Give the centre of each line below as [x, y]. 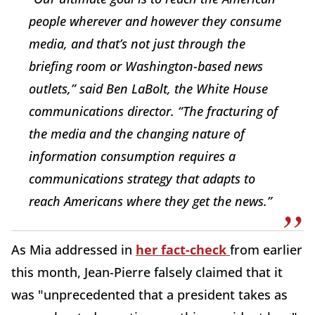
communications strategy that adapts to [142, 178]
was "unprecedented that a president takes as [149, 294]
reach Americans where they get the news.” [150, 201]
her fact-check [183, 249]
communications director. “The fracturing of [153, 111]
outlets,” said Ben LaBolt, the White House [148, 88]
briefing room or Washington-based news [146, 66]
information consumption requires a [132, 156]
